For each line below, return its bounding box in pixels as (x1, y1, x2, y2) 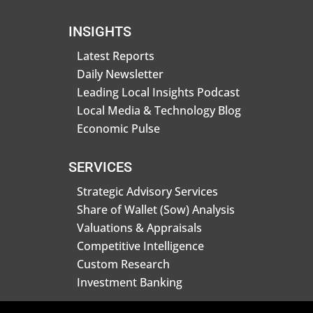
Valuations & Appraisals (77, 219, 202, 235)
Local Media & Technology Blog (77, 102, 241, 118)
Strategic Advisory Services (77, 183, 218, 199)
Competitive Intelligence (77, 238, 204, 254)
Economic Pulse (77, 120, 160, 136)
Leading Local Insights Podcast (77, 84, 240, 100)
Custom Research (77, 256, 170, 272)
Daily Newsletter (77, 66, 163, 82)
